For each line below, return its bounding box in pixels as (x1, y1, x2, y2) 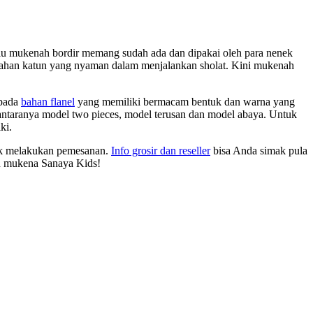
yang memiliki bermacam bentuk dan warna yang (75, 95, 295, 108)
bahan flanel (21, 95, 75, 108)
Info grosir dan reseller (111, 144, 210, 156)
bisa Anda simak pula (210, 144, 307, 156)
